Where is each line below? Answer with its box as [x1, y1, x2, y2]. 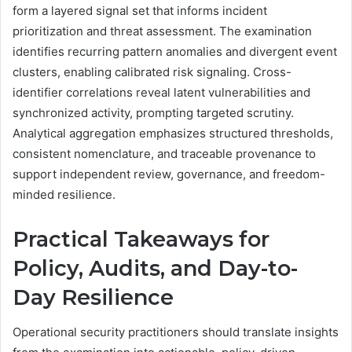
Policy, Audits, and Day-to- [13, 255, 298, 281]
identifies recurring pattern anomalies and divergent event [13, 43, 337, 59]
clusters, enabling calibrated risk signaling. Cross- [13, 64, 291, 79]
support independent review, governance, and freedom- [13, 166, 325, 181]
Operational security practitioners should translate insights [13, 324, 339, 340]
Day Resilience [13, 284, 174, 310]
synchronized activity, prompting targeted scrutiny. [13, 104, 294, 120]
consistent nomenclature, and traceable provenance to [13, 145, 316, 161]
